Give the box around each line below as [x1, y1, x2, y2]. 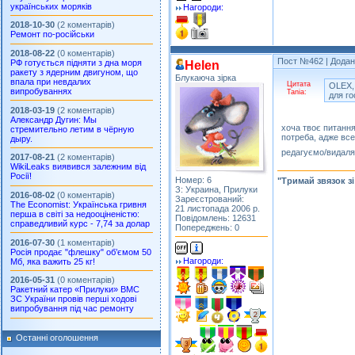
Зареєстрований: [175, 194, 244, 204]
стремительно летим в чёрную [10, 124, 134, 134]
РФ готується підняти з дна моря [10, 57, 142, 67]
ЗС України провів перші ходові [10, 294, 136, 304]
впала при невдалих [10, 76, 91, 86]
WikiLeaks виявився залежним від [10, 162, 146, 172]
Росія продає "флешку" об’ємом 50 [10, 246, 151, 257]
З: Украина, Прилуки [175, 185, 258, 194]
